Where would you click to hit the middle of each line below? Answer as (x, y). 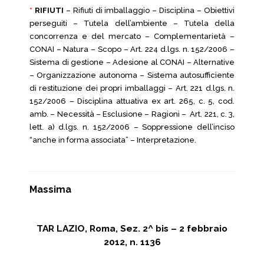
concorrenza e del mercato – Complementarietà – (132, 36)
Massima (50, 189)
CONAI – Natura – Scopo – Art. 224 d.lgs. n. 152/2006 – (132, 49)
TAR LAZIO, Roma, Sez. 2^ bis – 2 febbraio (132, 228)
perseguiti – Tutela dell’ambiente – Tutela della (132, 23)
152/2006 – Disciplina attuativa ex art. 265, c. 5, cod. (132, 101)
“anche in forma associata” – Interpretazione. (113, 140)
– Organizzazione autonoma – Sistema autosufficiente (132, 75)
